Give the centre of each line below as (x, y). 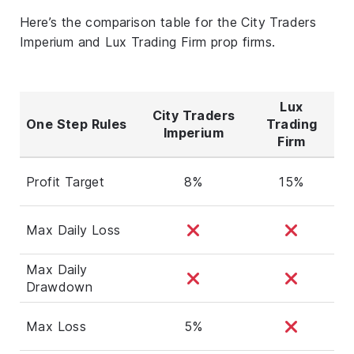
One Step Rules (77, 124)
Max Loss (56, 326)
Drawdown (60, 286)
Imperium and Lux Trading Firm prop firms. (148, 41)
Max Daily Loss (73, 230)
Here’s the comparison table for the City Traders (168, 22)
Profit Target (66, 181)
